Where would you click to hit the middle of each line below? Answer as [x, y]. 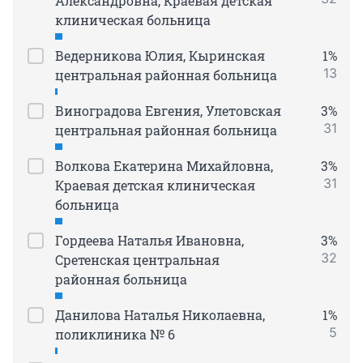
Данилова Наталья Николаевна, [160, 315]
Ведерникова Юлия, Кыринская [160, 56]
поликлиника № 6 [115, 335]
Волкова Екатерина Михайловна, [164, 166]
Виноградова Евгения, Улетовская [168, 111]
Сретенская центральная [137, 260]
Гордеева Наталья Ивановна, [149, 241]
